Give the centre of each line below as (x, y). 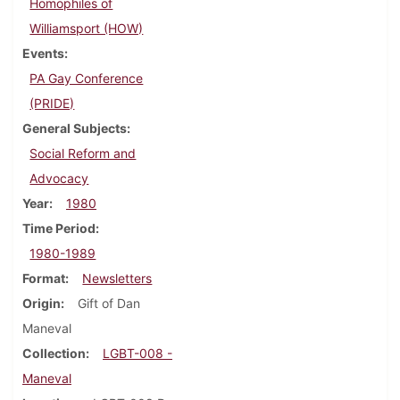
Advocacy (59, 179)
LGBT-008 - (137, 354)
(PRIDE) (52, 104)
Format (44, 279)
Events (43, 54)
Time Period (59, 229)
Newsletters (117, 279)
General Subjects (75, 129)
